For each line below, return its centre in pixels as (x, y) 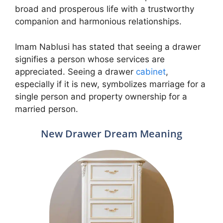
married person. (47, 109)
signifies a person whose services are (90, 59)
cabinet (151, 71)
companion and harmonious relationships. (98, 21)
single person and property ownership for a (101, 96)
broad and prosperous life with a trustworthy (105, 9)
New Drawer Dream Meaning (111, 134)
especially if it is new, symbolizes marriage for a (110, 84)
